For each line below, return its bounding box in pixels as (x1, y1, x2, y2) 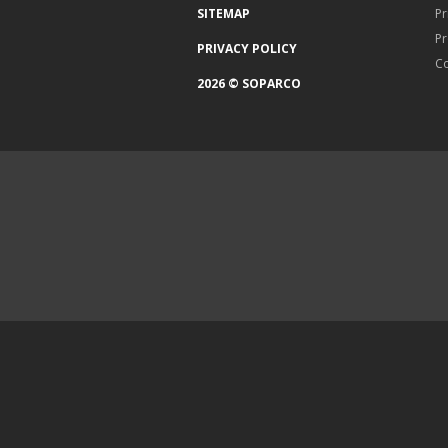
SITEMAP (197, 5, 250, 22)
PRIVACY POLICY (197, 40, 297, 57)
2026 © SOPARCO (197, 75, 301, 92)
